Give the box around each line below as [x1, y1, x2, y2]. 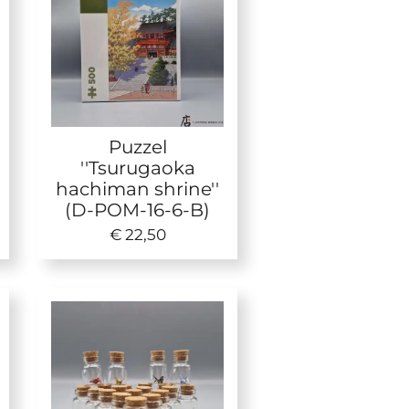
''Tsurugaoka [79, 156, 195, 180]
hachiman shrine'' [56, 177, 220, 201]
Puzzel [108, 135, 167, 159]
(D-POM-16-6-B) [65, 198, 211, 222]
